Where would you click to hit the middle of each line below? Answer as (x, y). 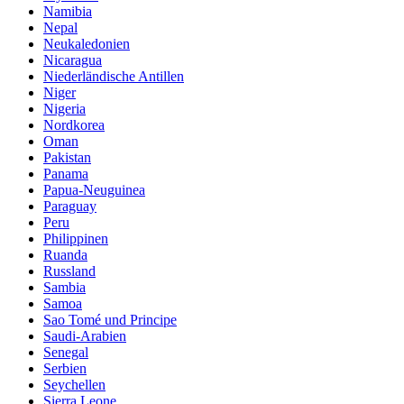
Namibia (68, 11)
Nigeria (64, 108)
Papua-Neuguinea (94, 189)
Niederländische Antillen (114, 76)
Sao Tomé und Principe (110, 319)
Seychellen (74, 384)
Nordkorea (74, 124)
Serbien (65, 368)
